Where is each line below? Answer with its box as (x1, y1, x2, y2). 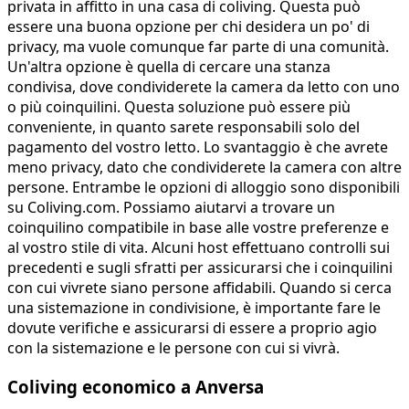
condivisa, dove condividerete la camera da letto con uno (7, 77, 400, 98)
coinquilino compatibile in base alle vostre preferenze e (7, 217, 389, 238)
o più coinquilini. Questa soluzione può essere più (7, 97, 351, 118)
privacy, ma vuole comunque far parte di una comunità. (7, 37, 389, 58)
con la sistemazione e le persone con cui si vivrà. (7, 338, 340, 359)
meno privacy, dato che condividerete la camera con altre (7, 157, 402, 178)
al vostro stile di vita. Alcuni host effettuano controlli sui (7, 237, 390, 258)
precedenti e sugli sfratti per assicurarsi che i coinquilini (7, 257, 393, 278)
